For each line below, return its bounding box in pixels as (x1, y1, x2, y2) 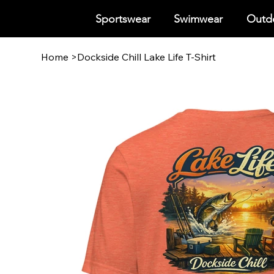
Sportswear (95, 12, 150, 26)
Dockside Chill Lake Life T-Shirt (77, 50, 217, 63)
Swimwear (174, 12, 223, 26)
